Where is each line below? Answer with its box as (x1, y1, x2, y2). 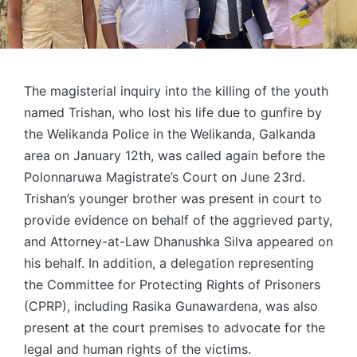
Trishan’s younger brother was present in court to (24, 190, 322, 207)
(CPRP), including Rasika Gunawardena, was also (24, 298, 318, 315)
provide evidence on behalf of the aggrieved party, (24, 212, 332, 229)
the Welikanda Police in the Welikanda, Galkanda (24, 126, 316, 143)
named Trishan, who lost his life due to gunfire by (24, 104, 322, 121)
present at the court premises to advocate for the (24, 320, 325, 336)
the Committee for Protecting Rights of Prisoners (24, 277, 320, 293)
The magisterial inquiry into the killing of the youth (24, 83, 328, 100)
